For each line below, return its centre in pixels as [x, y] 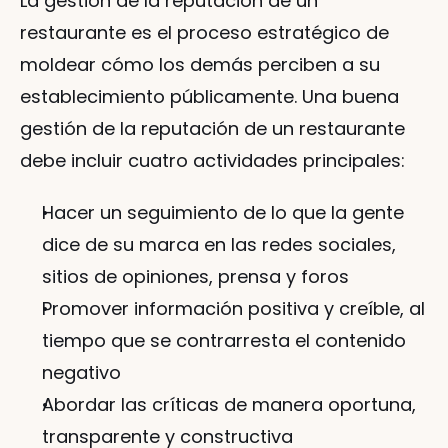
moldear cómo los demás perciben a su [200, 64]
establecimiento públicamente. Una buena [209, 96]
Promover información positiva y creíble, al [233, 308]
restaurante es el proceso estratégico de [204, 32]
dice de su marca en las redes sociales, [219, 244]
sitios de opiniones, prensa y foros [195, 276]
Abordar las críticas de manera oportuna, [229, 404]
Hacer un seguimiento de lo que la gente [223, 212]
